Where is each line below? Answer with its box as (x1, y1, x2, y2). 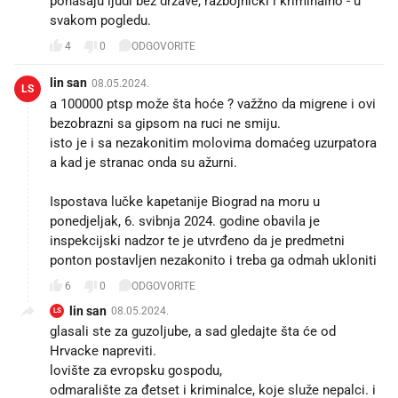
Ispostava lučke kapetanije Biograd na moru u (50, 193, 320, 210)
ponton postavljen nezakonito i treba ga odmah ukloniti (50, 251, 377, 268)
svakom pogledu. (50, 12, 151, 28)
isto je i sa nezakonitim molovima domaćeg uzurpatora (50, 134, 377, 151)
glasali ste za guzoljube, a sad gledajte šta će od (50, 322, 336, 339)
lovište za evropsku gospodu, (50, 362, 222, 378)
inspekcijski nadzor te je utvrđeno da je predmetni (50, 232, 345, 249)
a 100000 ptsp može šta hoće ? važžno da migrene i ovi (50, 95, 376, 112)
